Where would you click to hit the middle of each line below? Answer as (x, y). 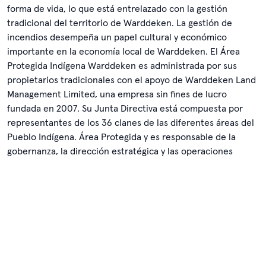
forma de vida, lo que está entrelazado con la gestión (117, 9)
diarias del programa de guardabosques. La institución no (126, 165)
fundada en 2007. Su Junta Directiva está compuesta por (125, 108)
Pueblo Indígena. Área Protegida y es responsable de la (121, 137)
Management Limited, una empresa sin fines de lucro (117, 94)
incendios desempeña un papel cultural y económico (117, 37)
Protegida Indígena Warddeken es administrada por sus (122, 66)
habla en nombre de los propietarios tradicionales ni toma (128, 180)
